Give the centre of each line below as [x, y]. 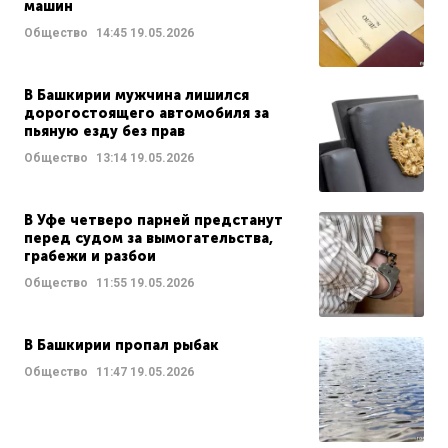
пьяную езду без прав [104, 131]
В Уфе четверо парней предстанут [153, 220]
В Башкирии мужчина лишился [136, 95]
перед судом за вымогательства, [148, 238]
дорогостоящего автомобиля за [146, 113]
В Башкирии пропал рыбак [121, 345]
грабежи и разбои [90, 256]
